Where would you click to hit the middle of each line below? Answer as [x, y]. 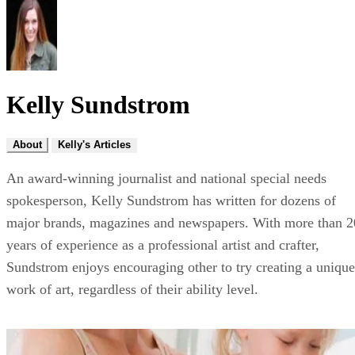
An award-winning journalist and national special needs [166, 178]
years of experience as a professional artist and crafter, [163, 244]
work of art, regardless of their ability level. [132, 289]
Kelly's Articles [94, 144]
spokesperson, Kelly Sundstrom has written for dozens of [171, 200]
